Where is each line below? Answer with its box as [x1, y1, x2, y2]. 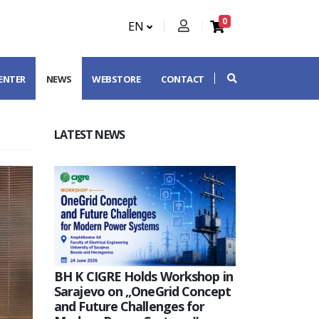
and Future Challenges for [54, 297, 205, 315]
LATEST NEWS [54, 127, 125, 142]
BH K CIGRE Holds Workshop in [54, 267, 233, 285]
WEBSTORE [92, 72, 141, 85]
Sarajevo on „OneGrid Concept [54, 282, 231, 300]
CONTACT [161, 72, 204, 85]
